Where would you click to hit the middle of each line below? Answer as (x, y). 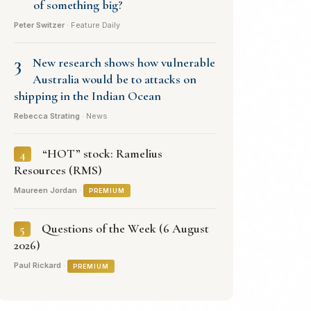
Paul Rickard (37, 266)
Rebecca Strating (47, 116)
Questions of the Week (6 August (125, 229)
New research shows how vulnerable (124, 62)
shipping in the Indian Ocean (87, 95)
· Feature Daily (92, 25)
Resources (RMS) (58, 170)
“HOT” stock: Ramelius (102, 153)
